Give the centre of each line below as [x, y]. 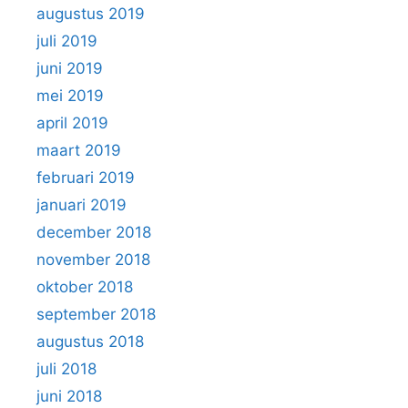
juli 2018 [66, 369]
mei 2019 [70, 96]
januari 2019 [82, 205]
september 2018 [96, 314]
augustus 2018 [90, 342]
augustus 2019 [91, 14]
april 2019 [72, 123]
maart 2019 [79, 150]
